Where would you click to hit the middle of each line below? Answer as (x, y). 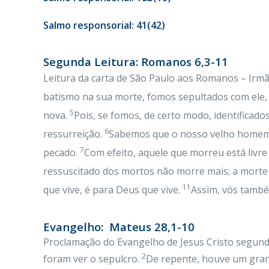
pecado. (62, 153)
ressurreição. (74, 134)
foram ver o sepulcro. (92, 259)
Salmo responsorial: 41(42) (104, 25)
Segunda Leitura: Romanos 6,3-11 (136, 62)
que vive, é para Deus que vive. (113, 190)
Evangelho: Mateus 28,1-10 (119, 227)
